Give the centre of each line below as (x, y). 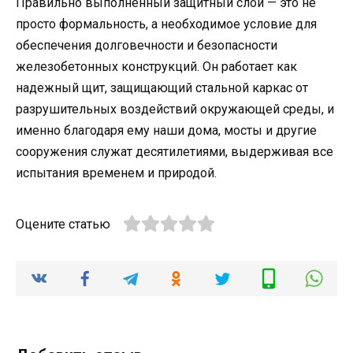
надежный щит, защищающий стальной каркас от (162, 88)
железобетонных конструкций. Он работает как (156, 67)
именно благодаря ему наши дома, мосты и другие (166, 131)
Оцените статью (63, 225)
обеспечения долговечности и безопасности (147, 46)
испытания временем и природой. (116, 173)
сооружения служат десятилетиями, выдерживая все (175, 152)
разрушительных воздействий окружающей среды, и (175, 110)
